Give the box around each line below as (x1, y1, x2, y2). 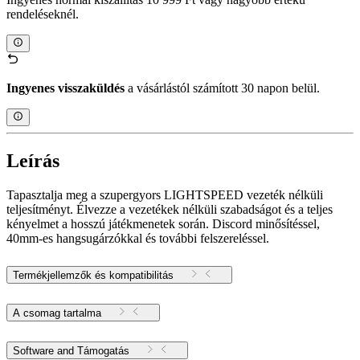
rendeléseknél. (6, 6, 79, 21)
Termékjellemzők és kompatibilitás (13, 269, 174, 282)
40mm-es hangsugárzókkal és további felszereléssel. (6, 231, 269, 246)
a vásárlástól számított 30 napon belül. (125, 81, 320, 96)
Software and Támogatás (77, 344, 129, 357)
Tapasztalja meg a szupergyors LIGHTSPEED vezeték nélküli (6, 188, 323, 202)
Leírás (6, 150, 59, 172)
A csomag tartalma (13, 307, 101, 320)
